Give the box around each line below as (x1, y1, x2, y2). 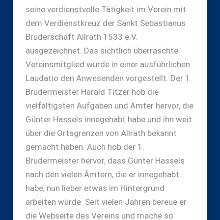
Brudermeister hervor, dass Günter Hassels (25, 155, 185, 165)
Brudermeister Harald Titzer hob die (25, 86, 159, 97)
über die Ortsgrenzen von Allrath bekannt (25, 128, 177, 138)
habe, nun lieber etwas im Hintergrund (25, 183, 165, 193)
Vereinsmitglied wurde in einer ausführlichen (25, 59, 190, 69)
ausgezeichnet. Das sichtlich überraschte (25, 45, 178, 55)
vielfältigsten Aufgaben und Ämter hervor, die (25, 100, 193, 110)
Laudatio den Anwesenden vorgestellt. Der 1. (25, 73, 192, 83)
